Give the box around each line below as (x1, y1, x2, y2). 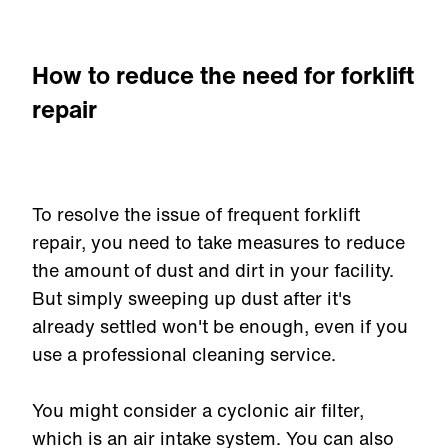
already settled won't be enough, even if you (32, 313, 408, 339)
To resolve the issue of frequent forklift (32, 201, 360, 227)
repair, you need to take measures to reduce (32, 229, 405, 255)
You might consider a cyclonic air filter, (32, 397, 364, 423)
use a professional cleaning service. (32, 341, 346, 367)
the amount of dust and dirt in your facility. (32, 257, 394, 283)
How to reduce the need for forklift (32, 57, 414, 93)
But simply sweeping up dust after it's (32, 285, 351, 311)
